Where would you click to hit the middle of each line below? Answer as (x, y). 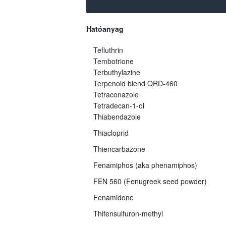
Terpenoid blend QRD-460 (135, 83)
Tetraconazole (116, 94)
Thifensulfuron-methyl (128, 213)
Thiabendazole (117, 116)
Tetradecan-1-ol (119, 105)
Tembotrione (113, 61)
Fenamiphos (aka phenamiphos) (145, 165)
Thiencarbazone (119, 149)
